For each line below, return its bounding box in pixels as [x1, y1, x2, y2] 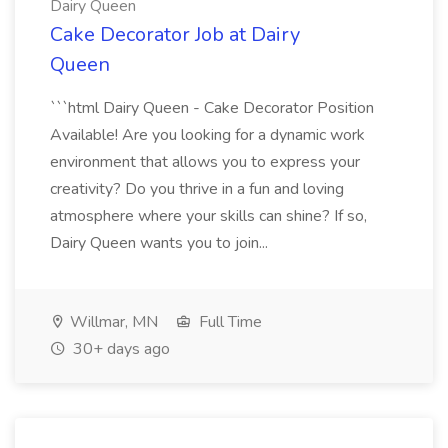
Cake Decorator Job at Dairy [50, 21, 300, 48]
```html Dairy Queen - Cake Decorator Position [50, 97, 374, 119]
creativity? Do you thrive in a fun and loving [50, 178, 344, 200]
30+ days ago [69, 338, 170, 360]
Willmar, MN [66, 311, 158, 333]
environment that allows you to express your [50, 151, 360, 173]
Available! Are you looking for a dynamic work [50, 124, 365, 146]
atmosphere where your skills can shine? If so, [50, 205, 367, 227]
